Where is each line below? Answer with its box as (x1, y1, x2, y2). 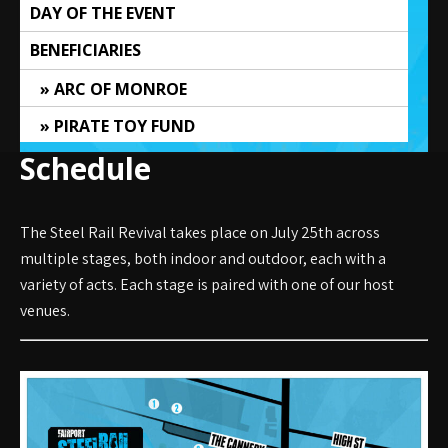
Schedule (20, 148, 151, 189)
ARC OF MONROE (54, 78, 187, 100)
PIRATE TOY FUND (54, 115, 195, 137)
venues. (20, 300, 70, 321)
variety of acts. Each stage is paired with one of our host (20, 274, 394, 295)
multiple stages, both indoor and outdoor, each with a (20, 248, 386, 269)
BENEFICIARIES (30, 39, 141, 61)
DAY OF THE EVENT (30, 2, 176, 24)
